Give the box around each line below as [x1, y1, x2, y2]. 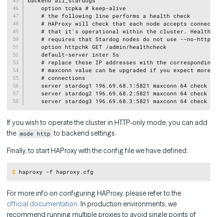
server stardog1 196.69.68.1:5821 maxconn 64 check [27, 81, 207, 89]
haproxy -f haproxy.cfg [19, 168, 94, 176]
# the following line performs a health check [27, 12, 190, 19]
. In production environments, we [77, 200, 177, 209]
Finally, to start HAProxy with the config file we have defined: [7, 146, 188, 155]
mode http [20, 129, 51, 137]
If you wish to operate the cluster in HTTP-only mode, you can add [7, 118, 207, 127]
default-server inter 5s [27, 50, 119, 58]
